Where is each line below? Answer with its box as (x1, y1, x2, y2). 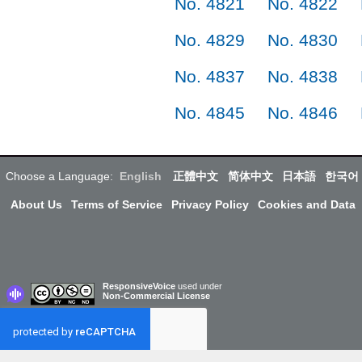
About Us (10, 197, 62, 211)
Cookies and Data (258, 197, 356, 211)
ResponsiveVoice (103, 280, 175, 291)
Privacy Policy (170, 197, 249, 211)
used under (178, 280, 222, 291)
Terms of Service (70, 197, 162, 211)
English (120, 169, 162, 183)
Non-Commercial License (103, 290, 210, 301)
